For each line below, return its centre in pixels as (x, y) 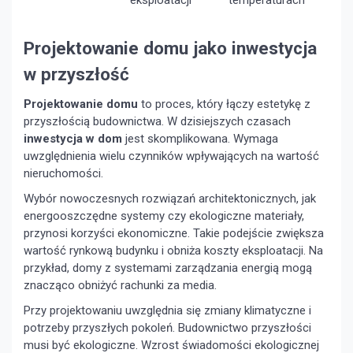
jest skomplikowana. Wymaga (200, 139)
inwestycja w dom (73, 139)
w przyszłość (76, 74)
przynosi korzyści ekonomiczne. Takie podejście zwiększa (174, 234)
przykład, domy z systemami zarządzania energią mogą (168, 268)
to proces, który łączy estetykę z (224, 104)
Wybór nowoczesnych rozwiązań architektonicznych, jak (170, 199)
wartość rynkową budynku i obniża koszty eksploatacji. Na (173, 251)
